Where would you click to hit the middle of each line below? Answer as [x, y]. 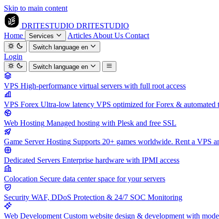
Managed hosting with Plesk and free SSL [111, 123]
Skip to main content [36, 8]
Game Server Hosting [37, 141]
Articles [80, 36]
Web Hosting [24, 123]
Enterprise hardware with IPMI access [121, 160]
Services [42, 36]
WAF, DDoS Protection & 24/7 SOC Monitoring [107, 197]
